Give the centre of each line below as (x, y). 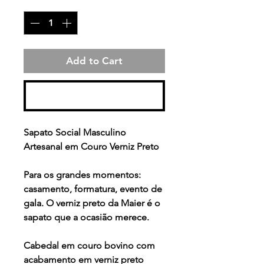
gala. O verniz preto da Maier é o (92, 203)
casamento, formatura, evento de (93, 189)
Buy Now (94, 96)
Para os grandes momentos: (82, 175)
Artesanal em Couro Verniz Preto (91, 147)
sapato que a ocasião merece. (86, 217)
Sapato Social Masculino (75, 133)
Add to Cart (94, 61)
